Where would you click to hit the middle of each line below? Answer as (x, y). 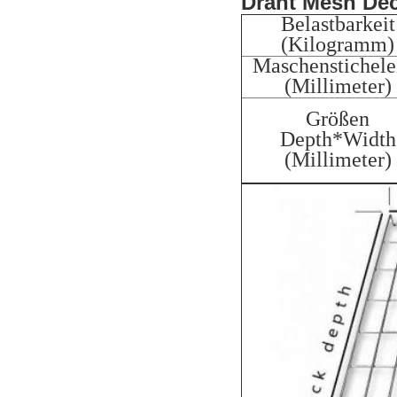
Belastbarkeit (338, 23)
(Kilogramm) (338, 44)
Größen (338, 118)
